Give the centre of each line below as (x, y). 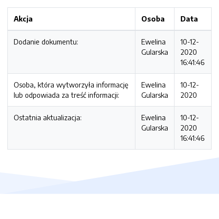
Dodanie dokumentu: (46, 42)
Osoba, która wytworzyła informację (71, 85)
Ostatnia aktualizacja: (48, 117)
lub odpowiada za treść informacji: (66, 95)
